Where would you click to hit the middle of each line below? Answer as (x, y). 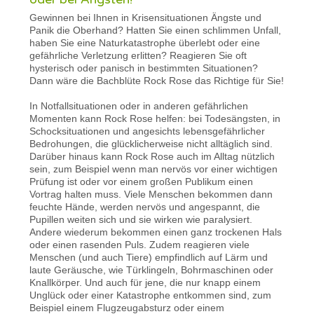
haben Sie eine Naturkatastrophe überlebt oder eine (145, 42)
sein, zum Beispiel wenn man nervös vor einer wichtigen (154, 169)
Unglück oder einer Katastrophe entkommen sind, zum (151, 295)
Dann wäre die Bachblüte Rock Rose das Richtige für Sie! (157, 80)
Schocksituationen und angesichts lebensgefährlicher (148, 131)
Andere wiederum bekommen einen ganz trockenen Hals (156, 232)
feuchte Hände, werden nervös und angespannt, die (145, 206)
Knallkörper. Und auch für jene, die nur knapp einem (145, 282)
